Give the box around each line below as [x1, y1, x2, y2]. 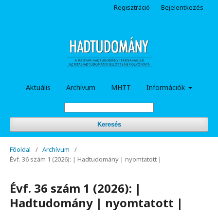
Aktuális [25, 82, 51, 92]
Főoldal [10, 145, 31, 154]
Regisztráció [114, 3, 150, 12]
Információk [146, 82, 187, 92]
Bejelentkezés [161, 3, 203, 12]
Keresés [97, 120, 121, 128]
